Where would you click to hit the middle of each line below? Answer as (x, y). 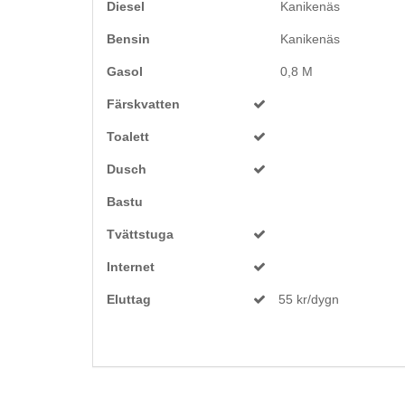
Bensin (128, 39)
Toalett (128, 137)
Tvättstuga (140, 234)
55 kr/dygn (309, 299)
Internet (131, 267)
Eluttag (129, 299)
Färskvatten (143, 104)
